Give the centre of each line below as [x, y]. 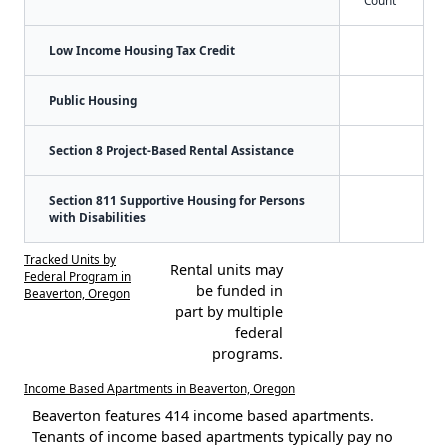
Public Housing [93, 99]
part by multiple [228, 311]
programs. [247, 353]
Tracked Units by [70, 258]
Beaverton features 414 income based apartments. [203, 415]
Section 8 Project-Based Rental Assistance [171, 149]
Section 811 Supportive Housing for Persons [177, 199]
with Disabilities [97, 216]
